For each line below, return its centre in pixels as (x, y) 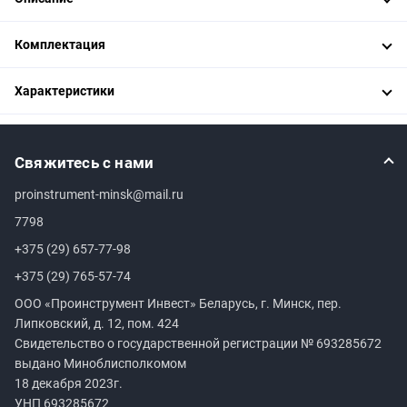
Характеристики (65, 90)
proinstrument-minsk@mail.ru (99, 194)
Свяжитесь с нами (84, 163)
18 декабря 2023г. (69, 383)
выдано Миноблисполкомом (100, 363)
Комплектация (60, 44)
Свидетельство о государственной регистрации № (165, 343)
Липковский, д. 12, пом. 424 (97, 323)
